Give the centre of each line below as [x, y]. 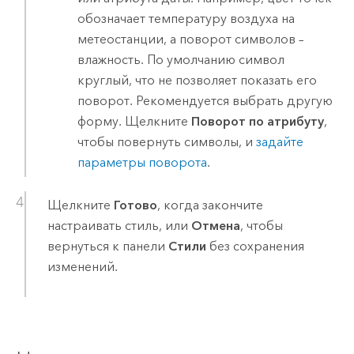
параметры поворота [143, 163]
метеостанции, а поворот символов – [191, 40]
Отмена [215, 225]
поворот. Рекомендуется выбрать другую [205, 101]
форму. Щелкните [135, 122]
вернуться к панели [107, 246]
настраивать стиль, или [119, 225]
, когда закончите [210, 205]
